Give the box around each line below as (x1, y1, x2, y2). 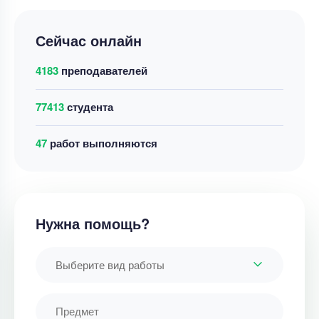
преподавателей (58, 62, 147, 78)
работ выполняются (47, 135, 157, 151)
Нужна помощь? (36, 212, 150, 234)
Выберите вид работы (56, 256, 164, 272)
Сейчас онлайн (36, 29, 142, 51)
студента (64, 98, 113, 115)
